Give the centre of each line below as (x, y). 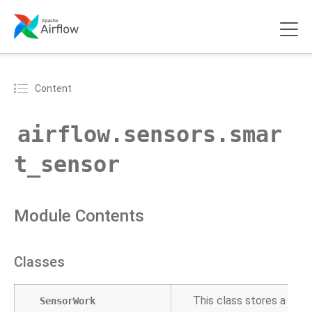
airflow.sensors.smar (150, 134)
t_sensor (67, 164)
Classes (39, 262)
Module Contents (79, 216)
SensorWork (68, 301)
